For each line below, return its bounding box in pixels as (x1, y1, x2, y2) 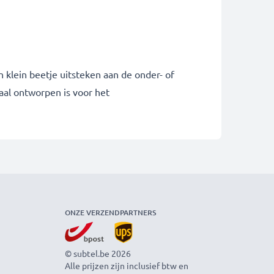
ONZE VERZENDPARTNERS (65, 207, 156, 218)
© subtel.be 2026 (65, 247, 131, 259)
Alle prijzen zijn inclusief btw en (65, 259, 188, 271)
